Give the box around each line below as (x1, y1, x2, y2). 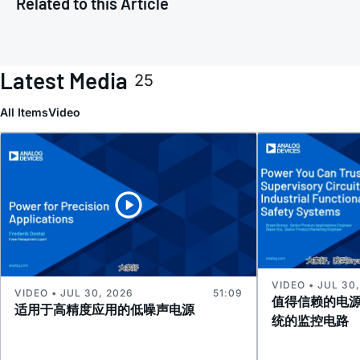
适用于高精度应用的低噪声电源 (14, 301, 194, 318)
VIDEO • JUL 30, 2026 (14, 287, 133, 300)
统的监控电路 (272, 312, 349, 329)
